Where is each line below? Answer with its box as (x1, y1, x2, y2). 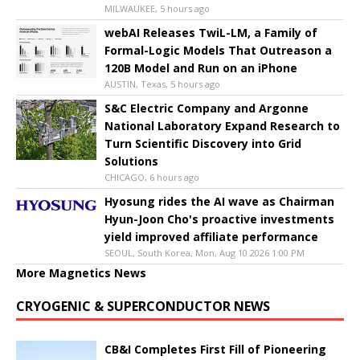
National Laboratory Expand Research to (104, 118, 340, 134)
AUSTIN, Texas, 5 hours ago (104, 78, 220, 91)
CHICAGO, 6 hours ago (104, 171, 199, 184)
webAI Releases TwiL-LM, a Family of (104, 25, 317, 41)
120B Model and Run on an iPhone (104, 60, 297, 76)
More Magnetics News (16, 265, 146, 281)
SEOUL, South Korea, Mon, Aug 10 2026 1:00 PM (104, 247, 305, 260)
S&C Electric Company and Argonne (104, 100, 309, 117)
